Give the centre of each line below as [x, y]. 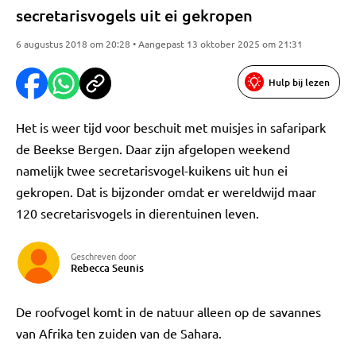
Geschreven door [103, 256]
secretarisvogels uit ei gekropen [134, 15]
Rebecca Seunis [107, 268]
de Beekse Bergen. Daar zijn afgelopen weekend [153, 149]
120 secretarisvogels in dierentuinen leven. [137, 213]
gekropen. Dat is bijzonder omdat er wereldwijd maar [166, 192]
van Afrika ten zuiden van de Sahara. [120, 333]
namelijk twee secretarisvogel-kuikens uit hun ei [152, 170]
